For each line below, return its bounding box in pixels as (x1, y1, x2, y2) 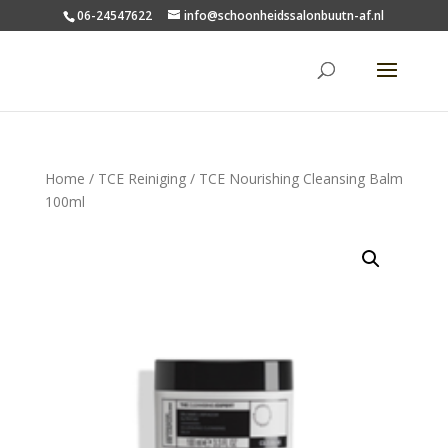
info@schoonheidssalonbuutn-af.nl (184, 7, 385, 24)
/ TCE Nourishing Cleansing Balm (185, 169, 403, 188)
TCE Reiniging (97, 169, 186, 188)
